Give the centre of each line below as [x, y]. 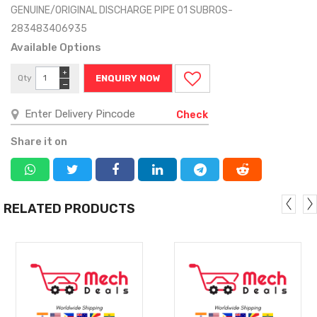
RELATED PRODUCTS [69, 208]
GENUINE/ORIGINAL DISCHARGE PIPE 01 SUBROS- [122, 10]
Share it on [39, 141]
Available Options [56, 47]
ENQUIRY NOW [128, 78]
